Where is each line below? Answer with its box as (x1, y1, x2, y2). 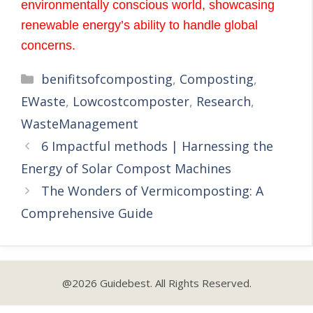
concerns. (21, 38, 75, 52)
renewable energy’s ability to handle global (21, 17, 258, 32)
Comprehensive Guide (21, 204, 153, 221)
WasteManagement (21, 115, 138, 132)
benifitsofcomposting (41, 70, 173, 87)
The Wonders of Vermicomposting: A (41, 182, 263, 199)
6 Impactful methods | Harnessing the (41, 137, 273, 154)
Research (196, 92, 251, 110)
